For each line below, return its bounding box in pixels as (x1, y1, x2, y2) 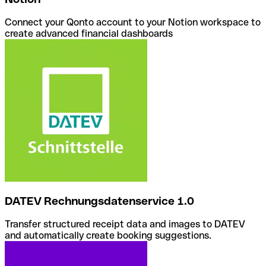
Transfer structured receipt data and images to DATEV (5, 218, 245, 230)
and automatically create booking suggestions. (5, 230, 211, 242)
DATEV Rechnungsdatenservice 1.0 (5, 195, 194, 208)
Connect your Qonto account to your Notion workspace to (5, 16, 261, 28)
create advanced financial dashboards (5, 27, 173, 39)
